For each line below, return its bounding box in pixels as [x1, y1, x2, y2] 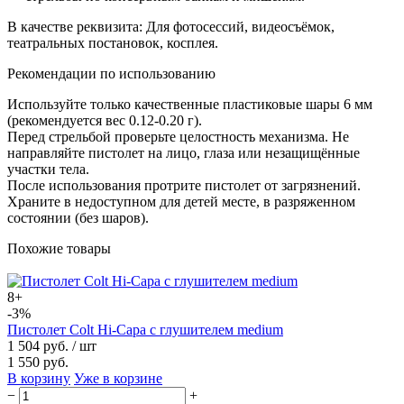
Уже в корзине [74, 370, 162, 386]
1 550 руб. [7, 353, 69, 370]
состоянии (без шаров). [7, 209, 149, 225]
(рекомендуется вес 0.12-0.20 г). [7, 112, 202, 128]
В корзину [7, 370, 70, 386]
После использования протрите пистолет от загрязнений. [7, 177, 361, 193]
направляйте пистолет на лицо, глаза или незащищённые [7, 144, 360, 161]
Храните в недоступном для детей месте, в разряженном [7, 193, 355, 209]
